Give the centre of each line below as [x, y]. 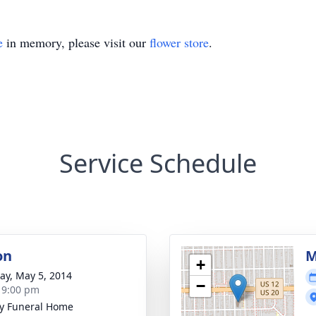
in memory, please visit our [76, 42]
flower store [179, 42]
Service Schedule [158, 163]
